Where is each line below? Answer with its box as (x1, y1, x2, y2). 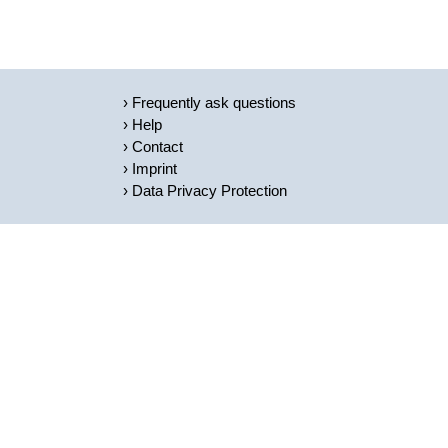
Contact (131, 137, 183, 155)
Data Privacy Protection (131, 181, 287, 199)
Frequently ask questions (131, 93, 296, 111)
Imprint (131, 159, 177, 177)
